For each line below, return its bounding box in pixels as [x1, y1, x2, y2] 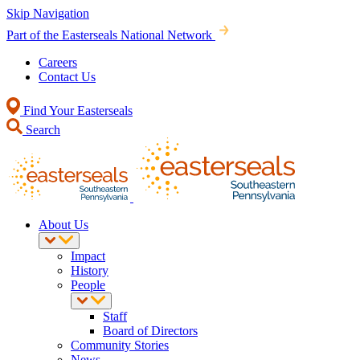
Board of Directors [103, 324, 198, 337]
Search [22, 123, 60, 137]
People [71, 278, 105, 292]
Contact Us [39, 70, 96, 84]
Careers [39, 55, 77, 69]
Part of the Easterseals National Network [6, 28, 212, 42]
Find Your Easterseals [20, 104, 133, 117]
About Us [39, 218, 88, 231]
